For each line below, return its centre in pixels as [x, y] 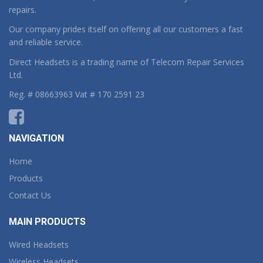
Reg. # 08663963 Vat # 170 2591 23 [77, 94]
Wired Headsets [39, 245]
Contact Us [30, 195]
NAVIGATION [36, 138]
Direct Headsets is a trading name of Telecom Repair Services [127, 62]
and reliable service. [46, 42]
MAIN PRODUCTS [47, 222]
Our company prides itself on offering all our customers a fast [126, 29]
